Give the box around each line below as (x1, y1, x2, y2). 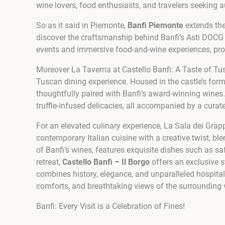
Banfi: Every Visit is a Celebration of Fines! (36, 201, 185, 211)
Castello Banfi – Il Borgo (62, 157, 150, 167)
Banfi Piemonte (128, 21, 183, 31)
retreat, (36, 157, 62, 167)
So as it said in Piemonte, (36, 21, 128, 31)
